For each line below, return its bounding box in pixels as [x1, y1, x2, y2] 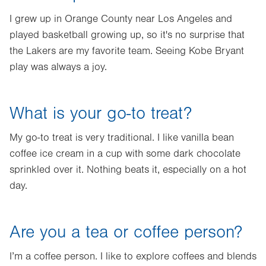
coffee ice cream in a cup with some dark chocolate [9, 148, 240, 160]
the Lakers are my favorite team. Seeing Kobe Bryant [9, 45, 244, 57]
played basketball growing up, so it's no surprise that [9, 29, 245, 41]
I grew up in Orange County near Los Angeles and [9, 13, 232, 25]
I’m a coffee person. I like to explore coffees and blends [9, 251, 256, 262]
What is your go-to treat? [9, 103, 192, 123]
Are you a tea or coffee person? [9, 222, 242, 242]
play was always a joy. [9, 61, 107, 73]
